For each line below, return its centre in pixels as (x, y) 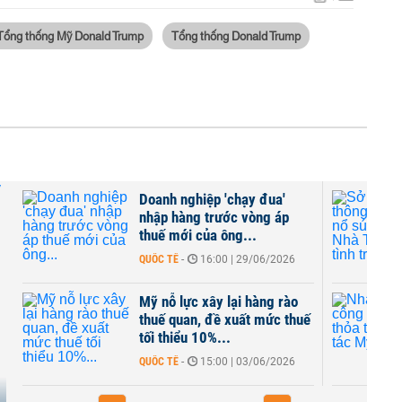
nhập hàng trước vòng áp (214, 217)
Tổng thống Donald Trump (236, 35)
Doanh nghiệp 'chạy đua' (212, 199)
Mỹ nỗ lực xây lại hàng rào (218, 301)
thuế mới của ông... (198, 235)
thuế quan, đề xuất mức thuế (225, 319)
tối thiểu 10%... (185, 337)
